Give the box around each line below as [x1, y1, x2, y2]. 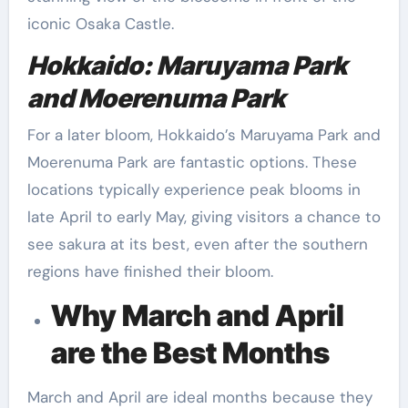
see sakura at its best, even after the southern [26, 233, 368, 254]
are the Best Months [50, 334, 330, 371]
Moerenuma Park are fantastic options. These [26, 151, 357, 172]
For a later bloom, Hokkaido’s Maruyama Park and [26, 124, 381, 145]
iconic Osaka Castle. [26, 14, 174, 35]
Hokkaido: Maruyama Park [26, 50, 347, 82]
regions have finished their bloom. [26, 260, 273, 281]
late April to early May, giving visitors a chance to [26, 206, 381, 227]
